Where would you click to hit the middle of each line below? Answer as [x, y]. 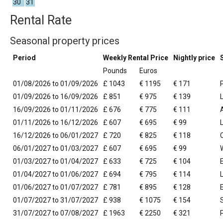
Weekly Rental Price [136, 58]
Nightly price [194, 58]
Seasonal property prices [65, 41]
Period [24, 58]
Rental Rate [41, 20]
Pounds [115, 71]
